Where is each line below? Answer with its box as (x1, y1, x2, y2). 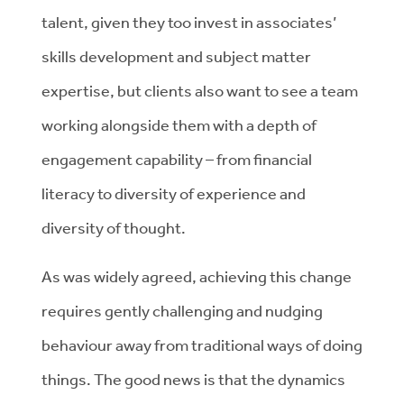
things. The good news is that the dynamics (41, 369, 345, 389)
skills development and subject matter (41, 46, 311, 66)
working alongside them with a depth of (41, 115, 317, 134)
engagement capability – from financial (41, 149, 312, 169)
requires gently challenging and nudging (41, 300, 323, 320)
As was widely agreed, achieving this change (41, 266, 352, 286)
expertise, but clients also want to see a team (41, 80, 358, 100)
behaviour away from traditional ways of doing (41, 335, 363, 354)
